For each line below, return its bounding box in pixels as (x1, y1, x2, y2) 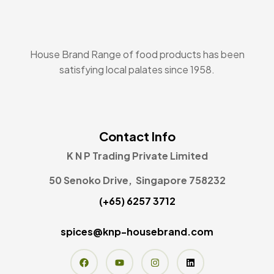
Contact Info (98, 128, 176, 144)
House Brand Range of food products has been (29, 47, 245, 61)
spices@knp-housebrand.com (61, 224, 213, 238)
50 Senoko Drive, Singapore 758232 (48, 173, 226, 187)
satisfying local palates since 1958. (59, 62, 215, 76)
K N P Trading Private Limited (66, 149, 208, 162)
